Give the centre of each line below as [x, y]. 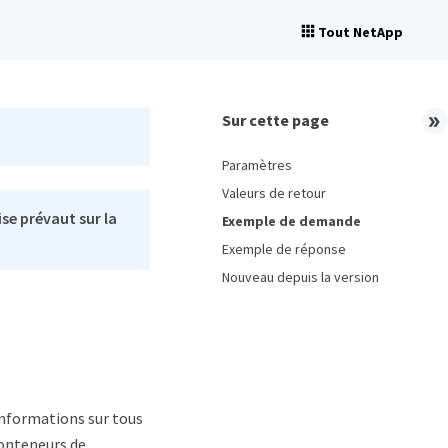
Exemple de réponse [284, 249]
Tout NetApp [360, 32]
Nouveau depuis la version [300, 277]
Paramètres [257, 165]
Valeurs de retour [274, 193]
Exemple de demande [291, 221]
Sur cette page [275, 120]
